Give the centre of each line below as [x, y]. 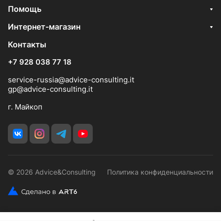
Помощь [25, 9]
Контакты [27, 44]
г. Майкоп [25, 107]
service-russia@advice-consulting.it [71, 80]
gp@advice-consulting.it [50, 89]
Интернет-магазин [44, 27]
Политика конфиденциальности [160, 172]
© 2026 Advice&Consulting [52, 172]
